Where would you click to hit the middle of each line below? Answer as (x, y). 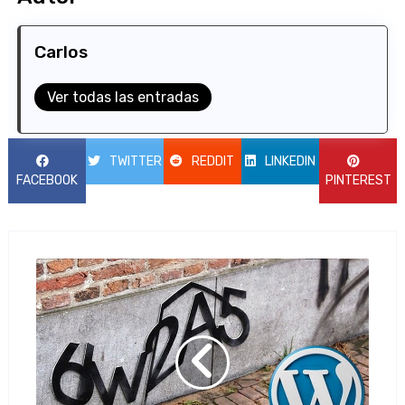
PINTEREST (358, 180)
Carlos (61, 52)
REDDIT (213, 161)
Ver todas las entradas (122, 97)
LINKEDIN (290, 161)
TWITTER (135, 161)
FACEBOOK (47, 180)
